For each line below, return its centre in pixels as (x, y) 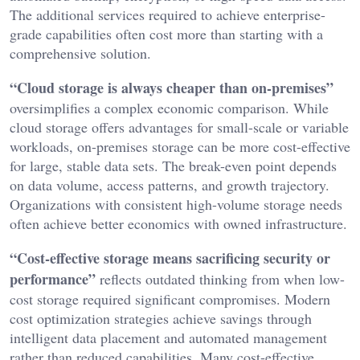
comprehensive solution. (80, 53)
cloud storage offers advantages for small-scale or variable (179, 127)
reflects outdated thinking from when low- (220, 279)
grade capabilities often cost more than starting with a (166, 34)
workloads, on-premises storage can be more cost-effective (180, 147)
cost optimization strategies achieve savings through (161, 319)
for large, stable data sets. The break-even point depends (173, 166)
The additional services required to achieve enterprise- (168, 15)
